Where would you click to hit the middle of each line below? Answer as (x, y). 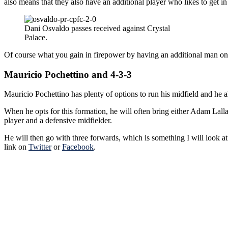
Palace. (36, 37)
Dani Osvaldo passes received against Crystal (97, 28)
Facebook (78, 147)
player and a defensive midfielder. (58, 121)
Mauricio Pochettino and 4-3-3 (68, 74)
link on (16, 147)
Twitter (40, 147)
